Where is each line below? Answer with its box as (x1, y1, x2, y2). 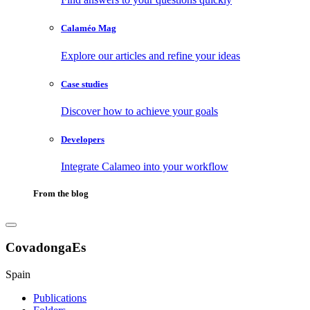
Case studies (61, 78, 108, 89)
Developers (61, 134, 104, 145)
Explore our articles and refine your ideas (61, 49, 240, 62)
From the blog (33, 188, 89, 199)
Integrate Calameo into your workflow (61, 161, 228, 173)
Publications (33, 291, 86, 304)
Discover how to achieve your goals (61, 104, 218, 117)
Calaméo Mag (61, 23, 116, 34)
